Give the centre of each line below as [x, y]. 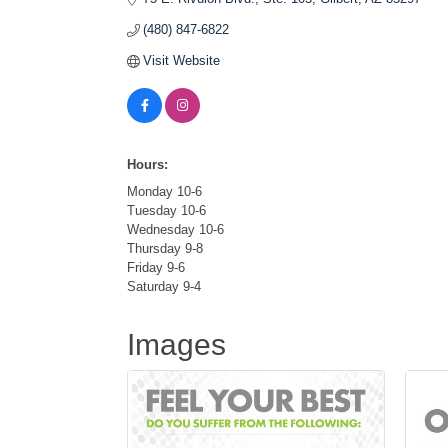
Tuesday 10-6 [166, 210]
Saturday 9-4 [164, 286]
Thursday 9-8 [165, 248]
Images [176, 344]
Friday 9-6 [156, 267]
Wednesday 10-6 [175, 229]
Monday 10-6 [164, 191]
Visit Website [182, 60]
